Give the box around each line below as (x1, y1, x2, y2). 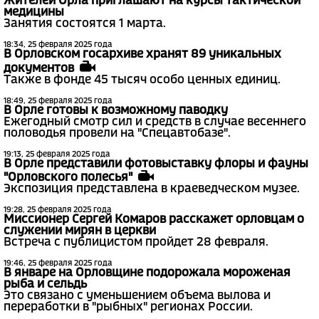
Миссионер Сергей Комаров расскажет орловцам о (4, 214, 304, 225)
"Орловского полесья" (4, 172, 138, 183)
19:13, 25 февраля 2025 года (4, 150, 110, 158)
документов (4, 63, 80, 74)
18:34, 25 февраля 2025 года (4, 41, 112, 49)
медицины (4, 7, 64, 19)
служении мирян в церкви (4, 225, 156, 236)
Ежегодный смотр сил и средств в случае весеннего (4, 116, 306, 127)
